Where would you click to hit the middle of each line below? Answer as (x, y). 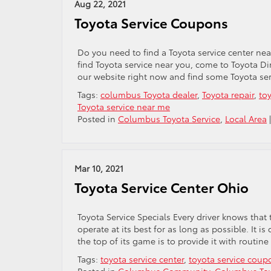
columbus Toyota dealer (149, 94)
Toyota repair (228, 94)
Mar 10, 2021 (99, 168)
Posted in (98, 119)
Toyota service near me (124, 106)
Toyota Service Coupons (151, 23)
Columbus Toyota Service (169, 119)
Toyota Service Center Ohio (162, 187)
